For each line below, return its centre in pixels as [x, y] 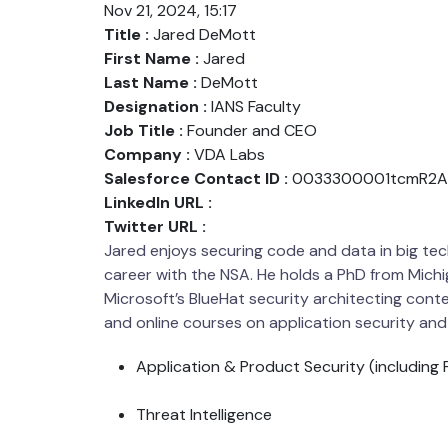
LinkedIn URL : [158, 202]
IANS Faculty [256, 106]
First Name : [151, 58]
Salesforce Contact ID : [196, 178]
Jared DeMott [204, 34]
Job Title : [143, 130]
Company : [147, 154]
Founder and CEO [252, 130]
